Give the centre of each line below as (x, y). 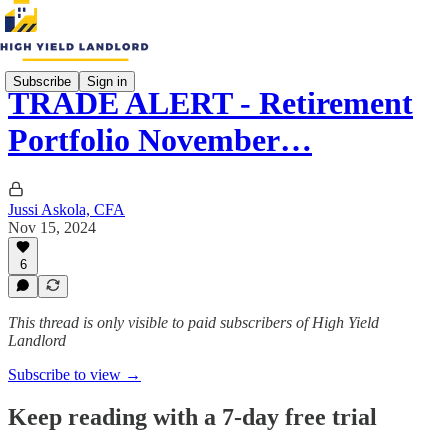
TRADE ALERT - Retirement (210, 103)
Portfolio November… (160, 140)
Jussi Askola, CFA (66, 209)
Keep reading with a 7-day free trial (192, 416)
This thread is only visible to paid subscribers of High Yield (193, 322)
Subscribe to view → (74, 374)
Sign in (107, 81)
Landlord (37, 340)
